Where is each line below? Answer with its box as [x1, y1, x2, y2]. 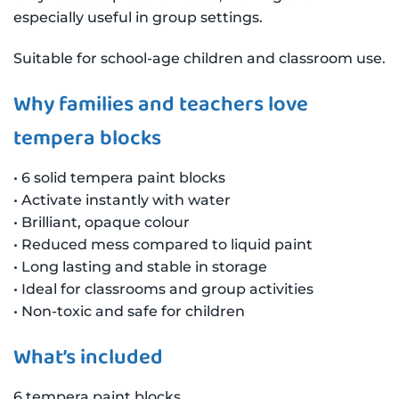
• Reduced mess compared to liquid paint [13, 235, 313, 253]
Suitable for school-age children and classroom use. [13, 49, 386, 67]
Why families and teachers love [13, 86, 308, 122]
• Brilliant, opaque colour [13, 213, 190, 231]
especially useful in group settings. [13, 9, 263, 27]
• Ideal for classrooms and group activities [13, 280, 313, 297]
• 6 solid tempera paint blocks [13, 168, 225, 186]
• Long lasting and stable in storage [13, 257, 267, 275]
